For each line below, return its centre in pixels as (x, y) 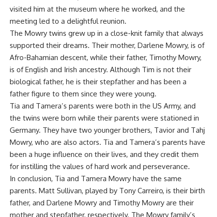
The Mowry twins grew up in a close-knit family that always (107, 33)
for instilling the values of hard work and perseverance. (100, 166)
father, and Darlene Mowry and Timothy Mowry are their (102, 202)
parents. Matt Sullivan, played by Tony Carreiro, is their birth (107, 190)
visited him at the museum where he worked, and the (97, 9)
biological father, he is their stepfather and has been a (98, 81)
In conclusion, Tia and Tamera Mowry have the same (96, 178)
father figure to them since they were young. (83, 93)
